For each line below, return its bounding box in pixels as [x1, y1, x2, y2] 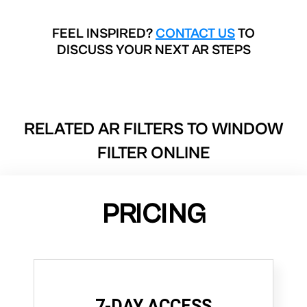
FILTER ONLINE [97, 143, 210, 163]
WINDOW [211, 119, 284, 139]
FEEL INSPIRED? [52, 25, 156, 42]
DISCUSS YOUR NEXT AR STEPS [56, 42, 251, 58]
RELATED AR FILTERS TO [23, 119, 212, 139]
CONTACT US [156, 25, 235, 42]
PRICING [101, 198, 206, 230]
